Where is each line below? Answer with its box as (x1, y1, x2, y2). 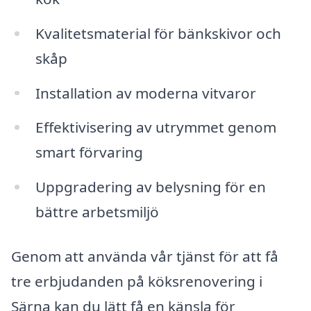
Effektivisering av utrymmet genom (35, 117, 276, 137)
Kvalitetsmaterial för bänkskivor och (35, 23, 281, 43)
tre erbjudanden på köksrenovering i (11, 271, 262, 291)
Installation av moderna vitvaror (35, 83, 256, 103)
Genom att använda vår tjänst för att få (11, 246, 278, 266)
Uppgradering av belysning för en (35, 177, 266, 197)
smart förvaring (35, 142, 143, 162)
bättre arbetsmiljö (35, 202, 159, 222)
